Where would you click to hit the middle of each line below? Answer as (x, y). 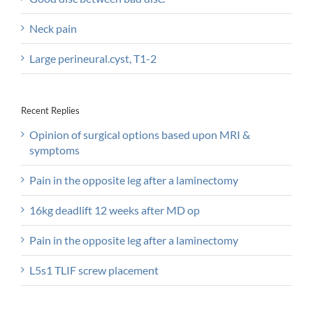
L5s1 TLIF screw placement (94, 270)
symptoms (54, 150)
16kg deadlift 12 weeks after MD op (115, 210)
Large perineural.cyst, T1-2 (93, 59)
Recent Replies (50, 111)
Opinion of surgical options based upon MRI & (140, 135)
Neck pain (53, 29)
